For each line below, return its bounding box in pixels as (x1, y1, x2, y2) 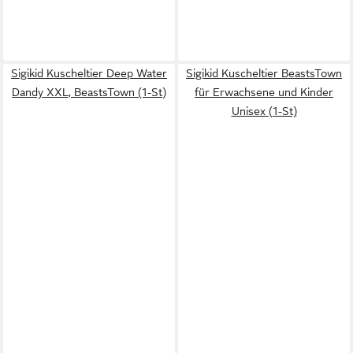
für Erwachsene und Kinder (195, 86, 333, 98)
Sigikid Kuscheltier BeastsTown (186, 67, 342, 80)
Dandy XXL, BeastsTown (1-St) (12, 86, 166, 98)
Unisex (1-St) (231, 105, 297, 117)
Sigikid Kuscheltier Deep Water (11, 67, 167, 80)
